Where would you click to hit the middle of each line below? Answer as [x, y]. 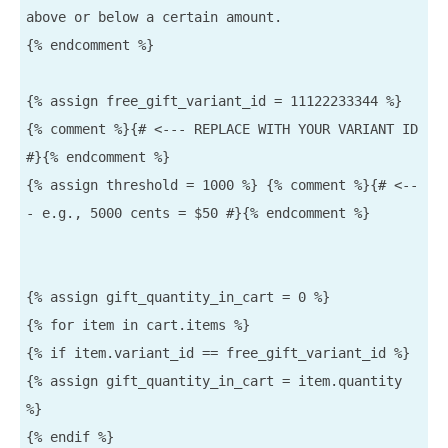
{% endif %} [70, 437]
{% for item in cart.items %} [138, 325]
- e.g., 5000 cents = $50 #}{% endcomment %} [198, 213]
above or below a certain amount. [154, 17]
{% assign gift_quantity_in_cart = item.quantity [214, 381]
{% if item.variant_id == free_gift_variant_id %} [218, 353]
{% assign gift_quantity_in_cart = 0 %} [178, 297]
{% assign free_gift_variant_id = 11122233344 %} [214, 101]
